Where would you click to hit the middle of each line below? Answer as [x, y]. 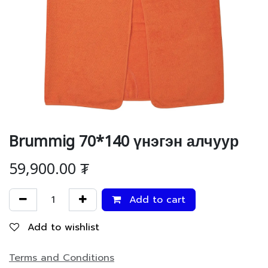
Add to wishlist [63, 227]
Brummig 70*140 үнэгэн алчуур [124, 138]
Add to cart [156, 200]
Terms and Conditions [62, 258]
